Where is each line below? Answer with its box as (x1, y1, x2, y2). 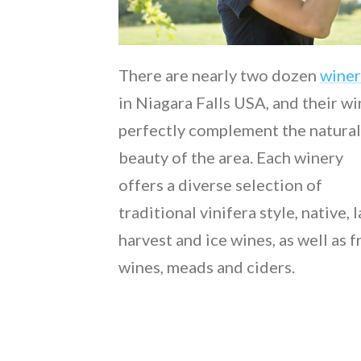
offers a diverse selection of (118, 174, 322, 194)
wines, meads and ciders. (118, 256, 295, 276)
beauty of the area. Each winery (118, 147, 343, 167)
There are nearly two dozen (118, 64, 320, 85)
